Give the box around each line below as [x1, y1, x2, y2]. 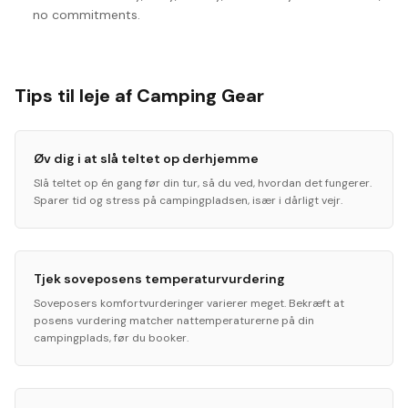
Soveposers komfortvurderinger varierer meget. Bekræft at [34, 296, 344, 311]
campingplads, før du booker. [34, 331, 189, 345]
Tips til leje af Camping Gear [15, 84, 264, 107]
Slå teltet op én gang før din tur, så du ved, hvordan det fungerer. [34, 176, 372, 190]
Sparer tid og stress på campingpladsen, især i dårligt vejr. [34, 193, 342, 208]
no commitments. [33, 6, 140, 23]
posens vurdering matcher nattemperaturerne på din [34, 313, 314, 328]
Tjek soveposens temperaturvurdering [34, 270, 285, 287]
